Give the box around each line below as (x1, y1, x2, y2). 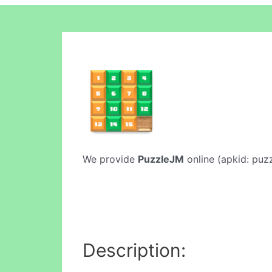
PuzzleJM (138, 153, 184, 165)
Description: (83, 239, 186, 261)
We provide (83, 153, 138, 165)
